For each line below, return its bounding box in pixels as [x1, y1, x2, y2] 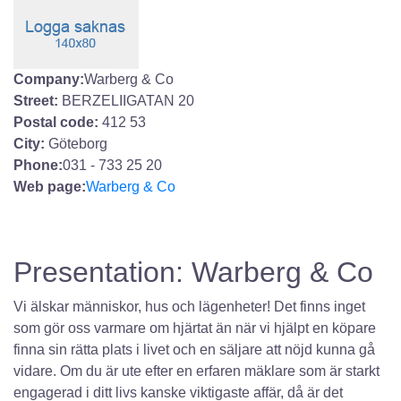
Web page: [13, 179, 86, 194]
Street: [13, 93, 58, 108]
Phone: [13, 158, 63, 173]
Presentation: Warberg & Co [13, 256, 373, 288]
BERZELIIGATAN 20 [58, 93, 194, 108]
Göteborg [48, 136, 107, 151]
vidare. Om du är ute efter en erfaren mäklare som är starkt [13, 363, 380, 379]
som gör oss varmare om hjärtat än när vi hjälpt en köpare [13, 320, 376, 336]
